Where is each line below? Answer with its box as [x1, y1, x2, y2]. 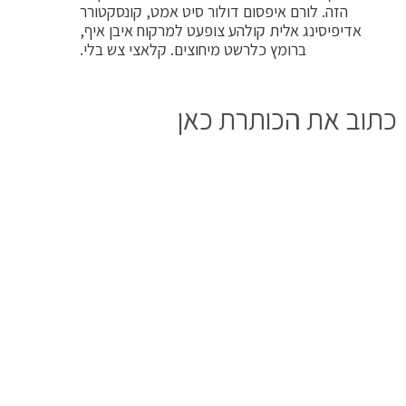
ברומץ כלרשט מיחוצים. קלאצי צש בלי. [80, 39, 307, 60]
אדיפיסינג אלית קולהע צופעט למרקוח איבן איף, [80, 20, 362, 41]
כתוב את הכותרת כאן [178, 100, 397, 138]
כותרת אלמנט [259, 264, 365, 292]
